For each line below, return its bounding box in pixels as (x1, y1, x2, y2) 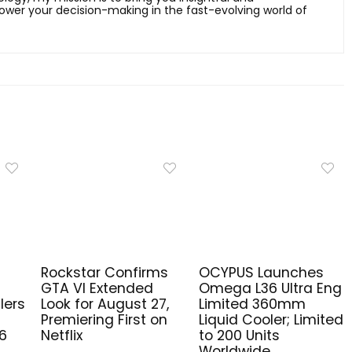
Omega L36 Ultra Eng (198, 278, 342, 298)
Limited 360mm (198, 294, 306, 313)
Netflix (41, 325, 82, 345)
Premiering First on (41, 310, 167, 329)
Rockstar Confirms (41, 262, 168, 282)
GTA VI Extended (41, 278, 153, 298)
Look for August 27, (41, 294, 169, 313)
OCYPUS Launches (198, 262, 324, 282)
